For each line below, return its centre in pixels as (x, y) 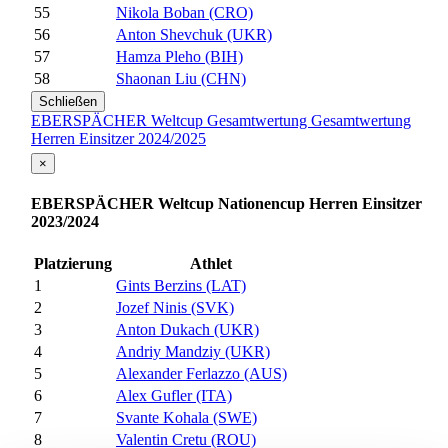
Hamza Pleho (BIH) (179, 57)
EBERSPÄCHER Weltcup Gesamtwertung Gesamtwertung (221, 121)
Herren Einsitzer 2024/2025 (118, 139)
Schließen (68, 102)
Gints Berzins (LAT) (181, 286)
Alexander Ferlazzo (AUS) (201, 374)
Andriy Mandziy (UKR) (193, 352)
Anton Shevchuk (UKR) (194, 35)
